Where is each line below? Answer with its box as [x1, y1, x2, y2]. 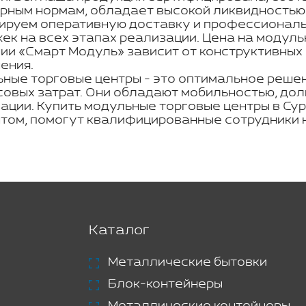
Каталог [88, 222, 150, 238]
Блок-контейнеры [107, 277, 223, 291]
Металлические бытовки [107, 255, 267, 269]
